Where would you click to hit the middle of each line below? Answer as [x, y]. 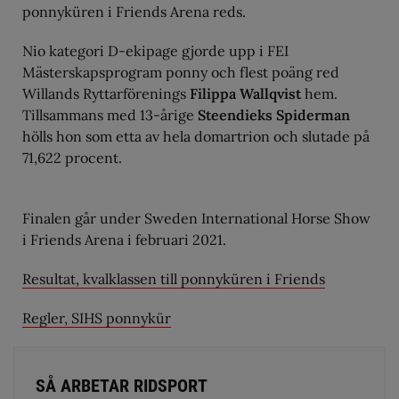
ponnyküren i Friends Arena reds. [134, 11]
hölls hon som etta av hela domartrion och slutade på [196, 136]
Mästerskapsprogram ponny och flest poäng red [181, 72]
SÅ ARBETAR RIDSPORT [122, 385]
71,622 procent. [72, 157]
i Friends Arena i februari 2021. [124, 239]
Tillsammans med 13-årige [110, 114]
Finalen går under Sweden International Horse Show [196, 218]
